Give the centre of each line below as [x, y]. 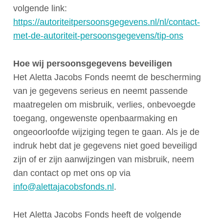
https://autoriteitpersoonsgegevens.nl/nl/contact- [106, 22]
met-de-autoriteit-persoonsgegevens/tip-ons [98, 36]
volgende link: [40, 9]
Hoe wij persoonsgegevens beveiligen [92, 63]
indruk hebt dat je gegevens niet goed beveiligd [105, 145]
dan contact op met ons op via [72, 173]
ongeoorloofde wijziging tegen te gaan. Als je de [106, 132]
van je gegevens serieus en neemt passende [100, 91]
